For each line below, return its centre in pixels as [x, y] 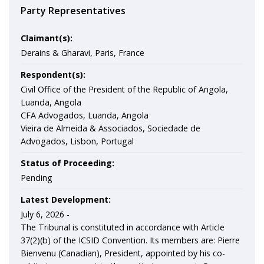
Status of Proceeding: [67, 163]
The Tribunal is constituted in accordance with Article [123, 227]
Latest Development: [66, 199]
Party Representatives [73, 11]
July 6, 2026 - [45, 214]
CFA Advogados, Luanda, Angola [85, 115]
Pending [37, 178]
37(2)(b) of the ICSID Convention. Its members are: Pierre [130, 240]
